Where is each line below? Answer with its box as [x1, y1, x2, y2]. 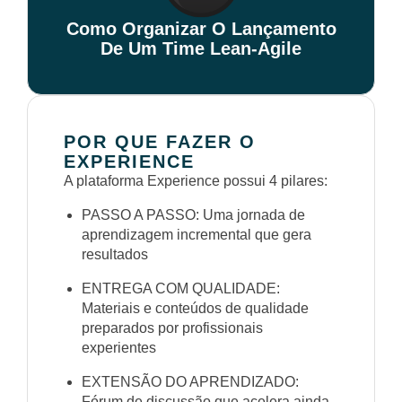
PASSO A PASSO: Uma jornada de [82, 207, 305, 223]
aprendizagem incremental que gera [82, 227, 311, 242]
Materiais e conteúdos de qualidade [82, 301, 309, 316]
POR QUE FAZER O [64, 132, 256, 152]
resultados [82, 247, 148, 262]
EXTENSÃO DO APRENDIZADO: [82, 374, 299, 389]
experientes [82, 340, 156, 355]
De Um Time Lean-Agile [100, 39, 301, 58]
